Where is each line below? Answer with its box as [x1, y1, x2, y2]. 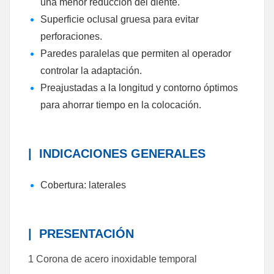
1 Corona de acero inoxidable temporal [28, 254, 197, 264]
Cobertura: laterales [40, 180, 126, 190]
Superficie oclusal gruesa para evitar [40, 14, 199, 24]
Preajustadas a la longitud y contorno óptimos [40, 83, 238, 93]
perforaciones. [40, 31, 102, 42]
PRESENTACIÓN [32, 227, 134, 240]
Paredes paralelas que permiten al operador [40, 48, 231, 59]
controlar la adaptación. [40, 65, 142, 76]
